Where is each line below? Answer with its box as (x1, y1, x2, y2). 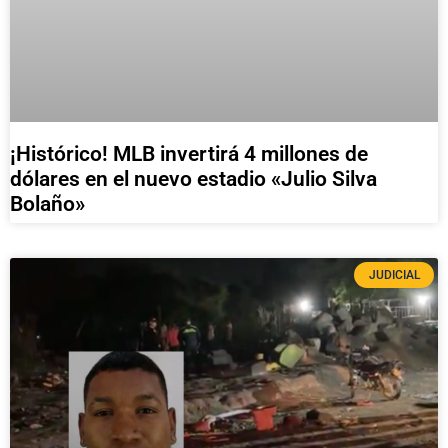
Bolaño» (10, 191, 85, 216)
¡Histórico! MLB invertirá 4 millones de (10, 141, 368, 166)
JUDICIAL (368, 267, 420, 282)
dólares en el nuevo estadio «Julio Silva (10, 166, 377, 191)
